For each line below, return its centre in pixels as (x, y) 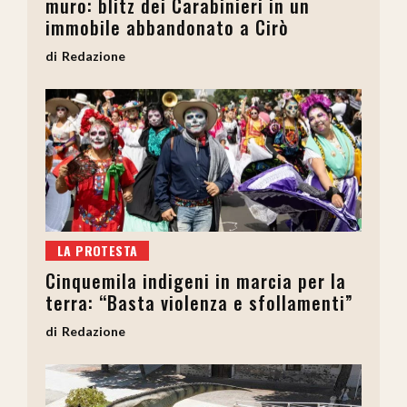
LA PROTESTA (98, 251)
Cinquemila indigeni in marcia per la (196, 281)
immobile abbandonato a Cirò (167, 28)
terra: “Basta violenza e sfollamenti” (199, 303)
